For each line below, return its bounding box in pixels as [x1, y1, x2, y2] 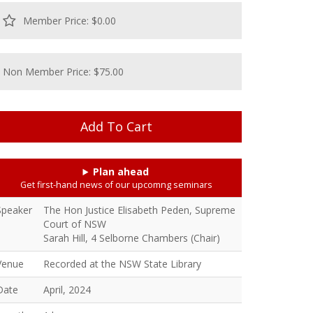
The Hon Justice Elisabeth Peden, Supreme [43, 203, 235, 217]
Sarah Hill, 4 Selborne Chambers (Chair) [43, 231, 220, 245]
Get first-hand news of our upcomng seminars [20, 179, 212, 191]
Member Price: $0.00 [23, 14, 116, 27]
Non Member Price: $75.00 [3, 65, 124, 78]
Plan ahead [93, 165, 150, 178]
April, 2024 [43, 283, 91, 296]
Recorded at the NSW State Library [43, 257, 201, 270]
